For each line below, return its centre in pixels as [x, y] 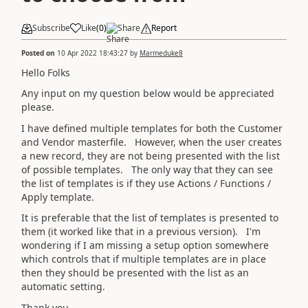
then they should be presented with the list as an [135, 273]
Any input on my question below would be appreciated [148, 93]
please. [38, 107]
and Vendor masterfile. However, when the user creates [152, 142]
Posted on [39, 53]
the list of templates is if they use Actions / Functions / [146, 183]
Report [164, 28]
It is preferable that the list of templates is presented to [150, 218]
